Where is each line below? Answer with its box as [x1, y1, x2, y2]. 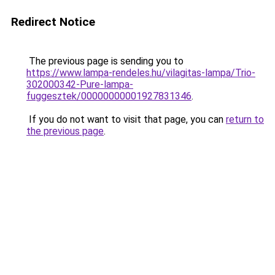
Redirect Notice [11, 15, 95, 29]
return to [226, 114, 264, 125]
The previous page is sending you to [26, 55, 184, 67]
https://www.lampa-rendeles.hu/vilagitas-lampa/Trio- [26, 67, 255, 79]
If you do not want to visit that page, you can [26, 114, 226, 125]
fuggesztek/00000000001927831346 [26, 90, 192, 102]
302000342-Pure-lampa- [26, 79, 133, 90]
